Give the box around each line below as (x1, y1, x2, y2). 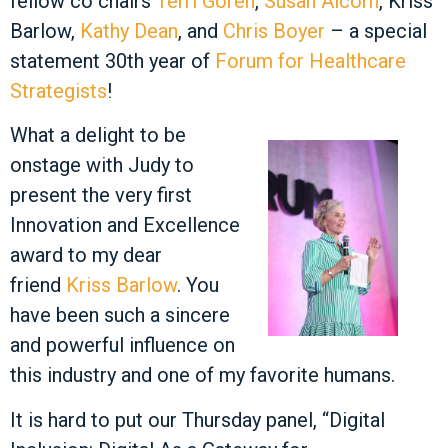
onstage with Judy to (10, 153, 194, 178)
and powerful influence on (10, 333, 235, 358)
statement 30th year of (10, 49, 215, 74)
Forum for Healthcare (215, 49, 406, 74)
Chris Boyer (223, 19, 325, 44)
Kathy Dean (80, 19, 178, 44)
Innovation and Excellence (10, 213, 240, 238)
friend (10, 273, 66, 298)
